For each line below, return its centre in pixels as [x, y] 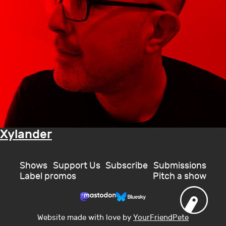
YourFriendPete [161, 217]
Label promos [48, 176]
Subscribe [127, 165]
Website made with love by [85, 217]
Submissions [180, 165]
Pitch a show [179, 176]
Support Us [76, 165]
